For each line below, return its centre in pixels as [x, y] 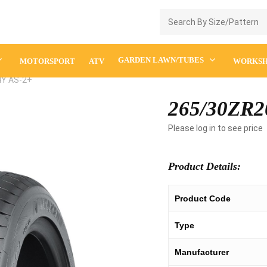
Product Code [203, 198]
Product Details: [205, 166]
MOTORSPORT [47, 61]
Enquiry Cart [233, 29]
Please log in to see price [216, 128]
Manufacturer [202, 252]
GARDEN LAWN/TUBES [161, 60]
